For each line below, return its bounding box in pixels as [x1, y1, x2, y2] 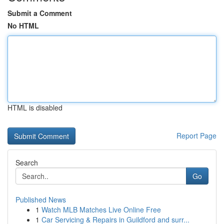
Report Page [176, 130, 216, 140]
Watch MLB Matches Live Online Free [41, 204, 161, 214]
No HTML [7, 20, 39, 30]
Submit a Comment [7, 8, 72, 18]
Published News [15, 194, 66, 204]
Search [15, 157, 38, 167]
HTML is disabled [7, 102, 62, 112]
